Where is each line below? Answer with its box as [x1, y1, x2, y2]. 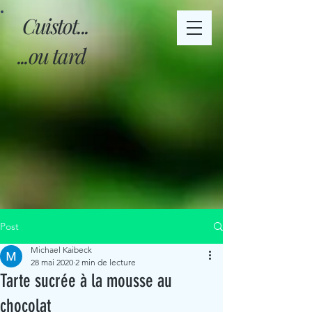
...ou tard [17, 42, 85, 70]
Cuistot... [22, 12, 88, 40]
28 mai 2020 [31, 257, 73, 267]
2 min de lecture [75, 257, 136, 267]
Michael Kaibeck [31, 244, 92, 255]
